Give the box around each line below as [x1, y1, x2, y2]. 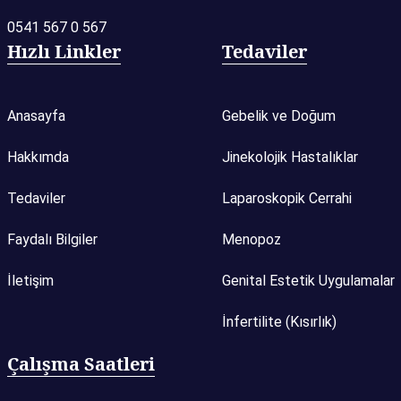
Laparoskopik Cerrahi [221, 190, 352, 207]
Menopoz [221, 231, 281, 248]
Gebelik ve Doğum [221, 107, 336, 124]
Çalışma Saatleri [6, 352, 155, 376]
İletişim [6, 272, 54, 289]
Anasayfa [6, 107, 65, 124]
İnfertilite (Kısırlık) [221, 313, 337, 330]
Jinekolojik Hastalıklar [221, 149, 358, 166]
